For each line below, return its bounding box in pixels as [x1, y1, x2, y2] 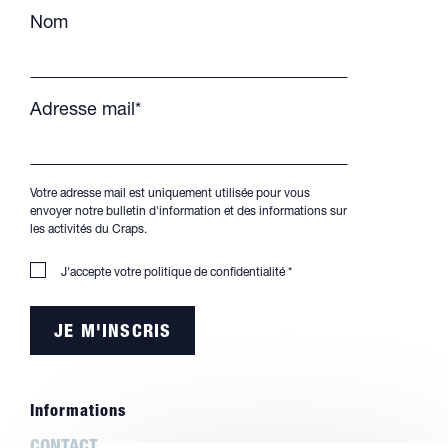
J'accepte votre [61, 266, 144, 279]
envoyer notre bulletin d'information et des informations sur [30, 205, 347, 218]
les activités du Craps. [30, 223, 147, 236]
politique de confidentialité [144, 266, 285, 279]
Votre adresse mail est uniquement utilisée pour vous [30, 187, 310, 200]
